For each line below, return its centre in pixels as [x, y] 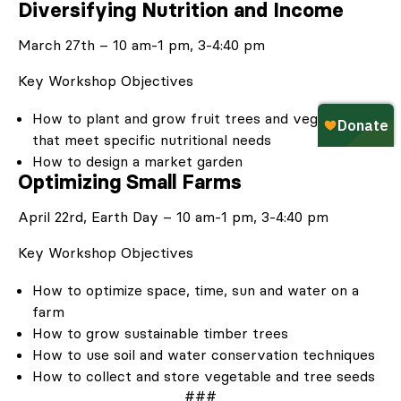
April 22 [43, 216]
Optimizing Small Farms [130, 182]
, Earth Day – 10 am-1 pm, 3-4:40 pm [206, 216]
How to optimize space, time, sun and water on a [196, 290]
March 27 [49, 44]
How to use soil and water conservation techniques [204, 354]
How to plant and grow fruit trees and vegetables [200, 118]
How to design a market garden [137, 161]
